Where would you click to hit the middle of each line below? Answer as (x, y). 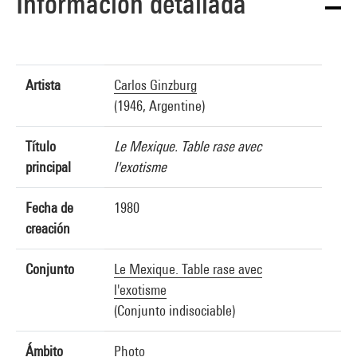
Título (41, 146)
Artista (43, 85)
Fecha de (49, 208)
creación (48, 228)
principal (48, 167)
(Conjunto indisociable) (175, 310)
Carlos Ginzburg (155, 85)
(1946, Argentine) (159, 106)
